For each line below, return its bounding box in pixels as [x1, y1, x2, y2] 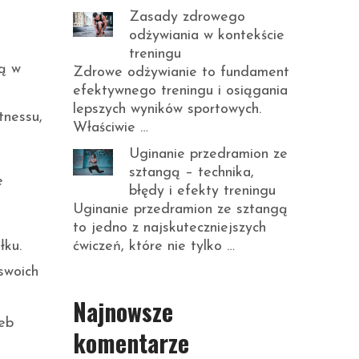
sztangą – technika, [129, 165, 254, 180]
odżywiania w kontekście [129, 28, 284, 43]
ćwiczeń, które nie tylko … [73, 239, 235, 254]
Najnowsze [73, 293, 173, 329]
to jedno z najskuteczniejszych [73, 220, 266, 236]
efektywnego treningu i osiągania [73, 83, 288, 99]
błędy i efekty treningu [129, 184, 276, 199]
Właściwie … [73, 120, 148, 135]
